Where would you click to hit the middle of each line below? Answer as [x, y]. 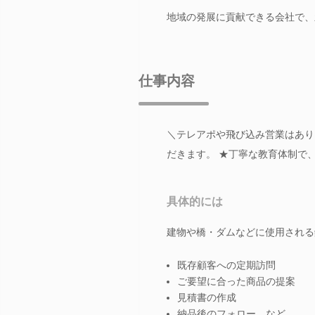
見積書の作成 [207, 297]
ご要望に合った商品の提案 [236, 281]
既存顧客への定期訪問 [226, 265]
